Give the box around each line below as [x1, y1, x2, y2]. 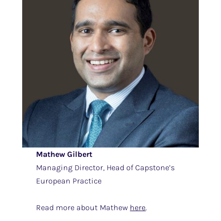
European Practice [36, 176, 102, 186]
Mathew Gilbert [36, 149, 93, 159]
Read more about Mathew [36, 203, 130, 213]
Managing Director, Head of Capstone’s [36, 163, 175, 173]
